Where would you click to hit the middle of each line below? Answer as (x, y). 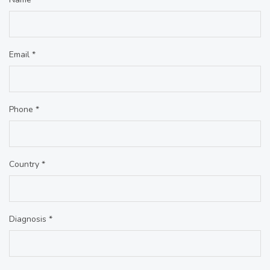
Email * (22, 54)
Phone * (24, 109)
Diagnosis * (31, 219)
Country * (27, 164)
